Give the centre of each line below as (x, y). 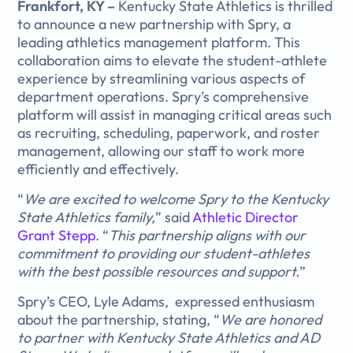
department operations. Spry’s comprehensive (163, 96)
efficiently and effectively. (98, 169)
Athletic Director (246, 217)
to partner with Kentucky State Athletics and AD (169, 338)
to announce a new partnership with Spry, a (154, 24)
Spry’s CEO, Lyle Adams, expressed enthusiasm (166, 302)
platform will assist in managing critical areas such (175, 114)
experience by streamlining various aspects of (162, 78)
